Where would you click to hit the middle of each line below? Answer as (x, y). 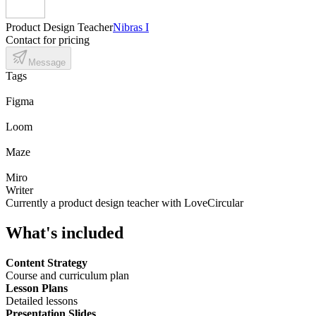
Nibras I (131, 27)
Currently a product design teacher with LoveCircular (124, 202)
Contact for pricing (48, 39)
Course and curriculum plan (67, 275)
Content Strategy (47, 262)
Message (47, 62)
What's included (65, 232)
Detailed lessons (42, 300)
